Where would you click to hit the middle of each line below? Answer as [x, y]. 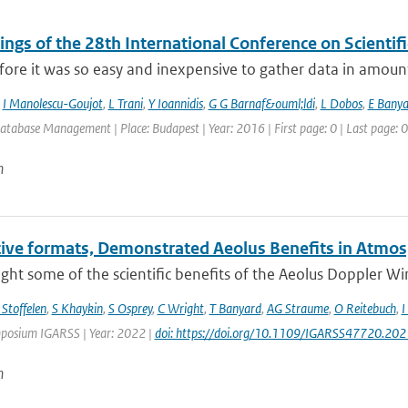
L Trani [125, 103]
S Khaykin [77, 308]
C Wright [180, 308]
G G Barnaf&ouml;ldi [261, 103]
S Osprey [130, 308]
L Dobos [341, 103]
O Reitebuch [365, 308]
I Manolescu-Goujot [52, 103]
